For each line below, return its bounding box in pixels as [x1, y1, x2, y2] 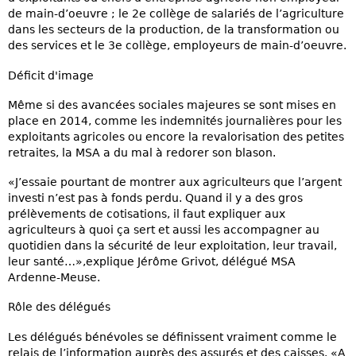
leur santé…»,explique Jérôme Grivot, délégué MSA [8, 255, 296, 269]
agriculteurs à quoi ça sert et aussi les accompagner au [8, 223, 319, 237]
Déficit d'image [8, 68, 94, 82]
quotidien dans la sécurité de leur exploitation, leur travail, [8, 239, 337, 253]
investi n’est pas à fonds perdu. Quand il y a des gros [8, 192, 303, 205]
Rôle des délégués [8, 300, 110, 314]
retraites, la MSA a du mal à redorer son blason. [8, 145, 276, 159]
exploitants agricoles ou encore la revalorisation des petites [8, 130, 344, 143]
